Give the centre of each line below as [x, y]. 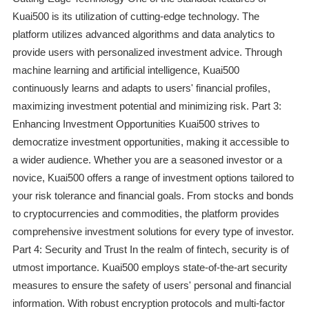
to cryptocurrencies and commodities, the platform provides [146, 214]
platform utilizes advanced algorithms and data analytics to [143, 34]
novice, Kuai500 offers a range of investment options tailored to [153, 178]
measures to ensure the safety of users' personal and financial [151, 286]
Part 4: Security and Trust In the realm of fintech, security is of [150, 250]
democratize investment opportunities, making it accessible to [150, 142]
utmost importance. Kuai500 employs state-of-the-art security [150, 268]
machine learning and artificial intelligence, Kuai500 [126, 70]
